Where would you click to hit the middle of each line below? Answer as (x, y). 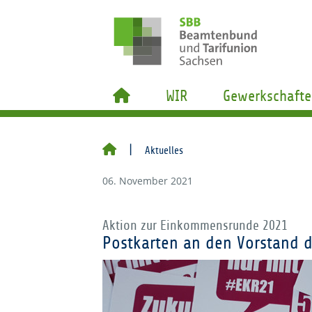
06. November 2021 (148, 181)
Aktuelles (164, 150)
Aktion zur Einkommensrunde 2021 (195, 226)
